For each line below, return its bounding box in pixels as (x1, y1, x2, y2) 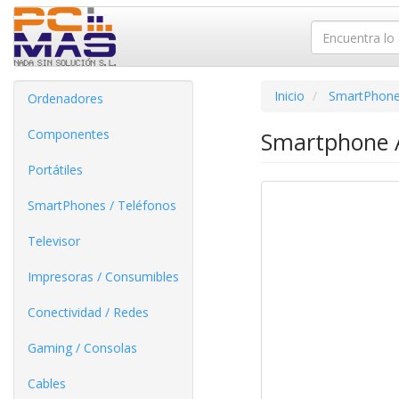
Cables (28, 375, 66, 392)
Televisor (28, 232, 80, 249)
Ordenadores (28, 90, 103, 107)
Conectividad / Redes (28, 304, 149, 321)
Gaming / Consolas (28, 339, 137, 356)
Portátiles (28, 161, 83, 178)
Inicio (273, 87, 305, 104)
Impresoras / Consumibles (28, 268, 179, 285)
